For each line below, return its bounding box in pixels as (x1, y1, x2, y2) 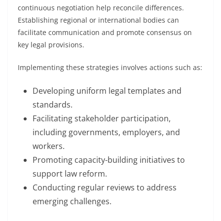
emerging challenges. (33, 196, 111, 207)
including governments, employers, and (33, 127, 180, 138)
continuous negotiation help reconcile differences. (18, 3, 184, 12)
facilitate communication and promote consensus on (18, 28, 192, 37)
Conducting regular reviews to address (33, 182, 177, 193)
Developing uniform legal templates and (33, 85, 182, 96)
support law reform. (33, 168, 107, 179)
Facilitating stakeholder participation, (33, 113, 171, 124)
